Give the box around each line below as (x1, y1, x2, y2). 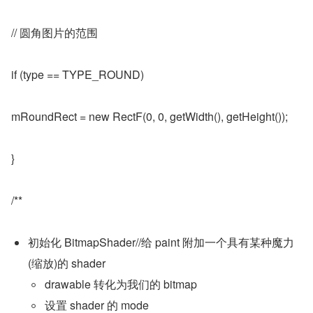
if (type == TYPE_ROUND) (11, 66, 144, 82)
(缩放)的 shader (28, 255, 105, 271)
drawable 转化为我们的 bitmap (45, 276, 197, 292)
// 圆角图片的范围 (11, 24, 98, 41)
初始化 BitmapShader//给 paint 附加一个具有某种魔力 (28, 234, 294, 250)
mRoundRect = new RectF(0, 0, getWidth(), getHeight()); (11, 108, 288, 124)
